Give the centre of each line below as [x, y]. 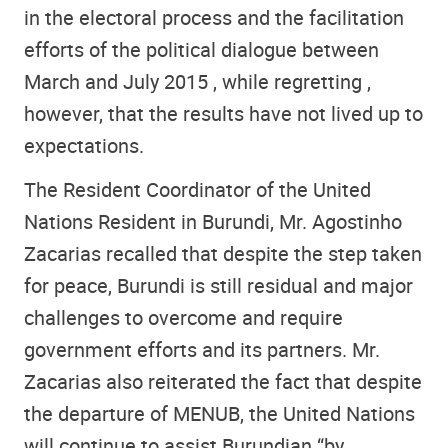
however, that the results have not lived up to [223, 113]
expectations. [84, 145]
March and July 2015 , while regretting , [197, 81]
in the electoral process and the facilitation [214, 17]
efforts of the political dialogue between [201, 49]
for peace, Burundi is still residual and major [218, 286]
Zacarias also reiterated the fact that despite [223, 382]
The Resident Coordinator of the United [197, 190]
